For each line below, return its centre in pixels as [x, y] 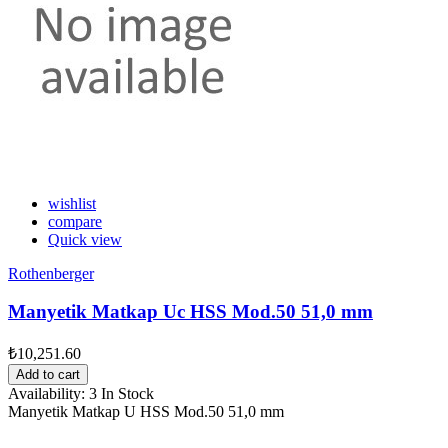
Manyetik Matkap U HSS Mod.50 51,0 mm [146, 412]
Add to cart [48, 375]
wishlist [72, 203]
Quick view [85, 239]
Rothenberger [51, 273]
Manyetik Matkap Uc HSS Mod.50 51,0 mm [190, 312]
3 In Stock [121, 394]
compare [75, 221]
